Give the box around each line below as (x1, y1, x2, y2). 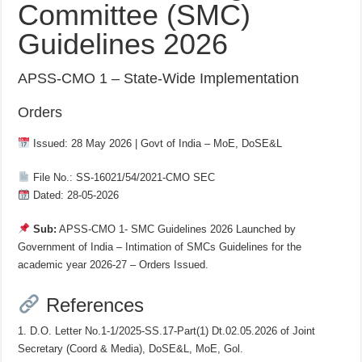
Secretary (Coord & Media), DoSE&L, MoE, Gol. (18, 343, 244, 356)
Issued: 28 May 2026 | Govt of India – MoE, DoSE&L (30, 137, 283, 149)
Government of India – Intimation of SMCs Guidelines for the (18, 240, 302, 253)
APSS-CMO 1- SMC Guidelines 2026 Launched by (57, 222, 297, 235)
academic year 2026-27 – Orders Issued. (18, 258, 209, 271)
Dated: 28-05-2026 (30, 188, 120, 201)
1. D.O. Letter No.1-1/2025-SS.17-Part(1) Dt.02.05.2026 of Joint (18, 325, 316, 338)
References (40, 293, 144, 316)
